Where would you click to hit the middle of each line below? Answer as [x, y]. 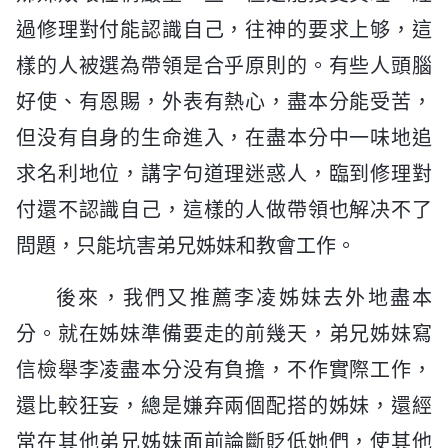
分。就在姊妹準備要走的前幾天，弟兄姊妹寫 [224, 333]
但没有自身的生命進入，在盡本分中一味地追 [224, 137]
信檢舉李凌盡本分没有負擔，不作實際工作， [224, 369]
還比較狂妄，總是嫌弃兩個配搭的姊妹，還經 [224, 405]
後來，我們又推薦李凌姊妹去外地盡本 [244, 297]
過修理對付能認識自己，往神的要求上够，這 [224, 29]
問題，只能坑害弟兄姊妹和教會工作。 [186, 245]
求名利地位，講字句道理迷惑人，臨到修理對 [224, 173]
